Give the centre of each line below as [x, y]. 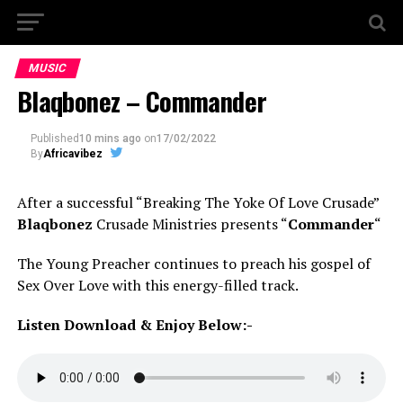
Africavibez [72, 154]
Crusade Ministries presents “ [190, 224]
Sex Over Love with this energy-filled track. [157, 285]
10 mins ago [110, 139]
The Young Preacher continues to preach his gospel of [193, 264]
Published [54, 139]
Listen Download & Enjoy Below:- [134, 325]
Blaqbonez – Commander [142, 101]
